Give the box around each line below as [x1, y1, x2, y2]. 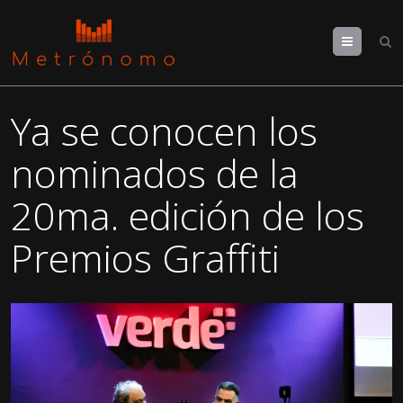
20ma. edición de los [11, 189, 365, 242]
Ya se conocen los [11, 104, 318, 157]
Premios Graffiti [11, 231, 281, 284]
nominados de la [11, 147, 300, 200]
